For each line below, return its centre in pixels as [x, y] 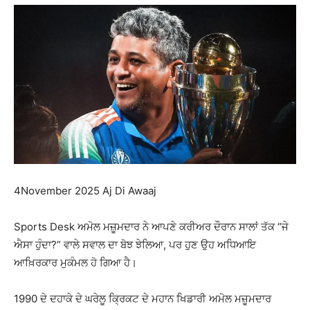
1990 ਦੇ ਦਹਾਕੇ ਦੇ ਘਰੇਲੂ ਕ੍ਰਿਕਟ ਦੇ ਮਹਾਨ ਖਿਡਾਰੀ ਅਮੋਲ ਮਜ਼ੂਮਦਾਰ [143, 298]
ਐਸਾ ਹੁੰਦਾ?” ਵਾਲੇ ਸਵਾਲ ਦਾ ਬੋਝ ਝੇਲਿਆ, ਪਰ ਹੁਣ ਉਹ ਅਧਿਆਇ [135, 244]
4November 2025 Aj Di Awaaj [85, 190]
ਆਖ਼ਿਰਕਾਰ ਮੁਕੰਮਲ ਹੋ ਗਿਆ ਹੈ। [75, 262]
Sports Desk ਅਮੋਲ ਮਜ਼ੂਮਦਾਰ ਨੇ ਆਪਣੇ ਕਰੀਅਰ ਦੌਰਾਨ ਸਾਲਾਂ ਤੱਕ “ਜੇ [151, 226]
